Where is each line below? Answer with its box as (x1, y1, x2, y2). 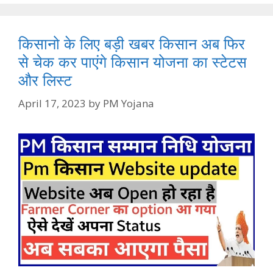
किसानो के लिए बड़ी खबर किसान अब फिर (18, 33, 245, 54)
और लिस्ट (18, 69, 72, 91)
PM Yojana (103, 96, 154, 110)
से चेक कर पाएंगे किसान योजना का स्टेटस (18, 51, 247, 73)
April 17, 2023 (18, 96, 86, 110)
